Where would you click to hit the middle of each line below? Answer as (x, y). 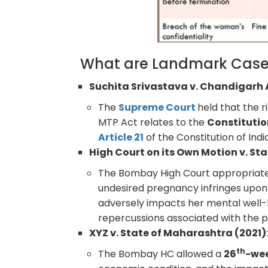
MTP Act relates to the (153, 122)
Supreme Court (157, 107)
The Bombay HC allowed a (161, 254)
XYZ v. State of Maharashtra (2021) (178, 233)
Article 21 (121, 137)
